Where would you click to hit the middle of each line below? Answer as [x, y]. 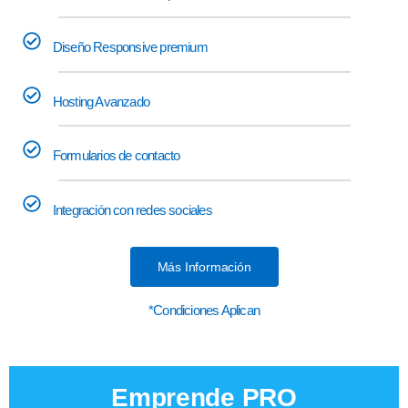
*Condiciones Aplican [204, 311]
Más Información [204, 267]
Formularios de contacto [116, 155]
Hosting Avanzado [101, 101]
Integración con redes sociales [132, 209]
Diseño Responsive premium [130, 46]
